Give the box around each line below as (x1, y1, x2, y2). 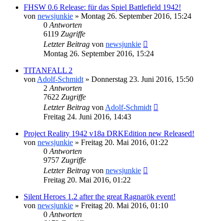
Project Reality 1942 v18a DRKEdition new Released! (24, 129, 194, 138)
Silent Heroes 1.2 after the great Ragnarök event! (24, 192, 176, 201)
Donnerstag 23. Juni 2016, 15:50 (91, 74, 193, 83)
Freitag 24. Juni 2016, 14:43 (43, 112, 131, 121)
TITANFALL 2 (24, 66, 73, 74)
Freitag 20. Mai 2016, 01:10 (81, 201, 168, 210)
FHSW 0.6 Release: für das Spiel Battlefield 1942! (24, 2, 181, 11)
